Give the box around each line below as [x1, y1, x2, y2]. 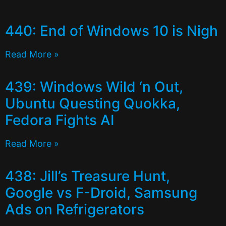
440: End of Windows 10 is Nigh [5, 22, 218, 39]
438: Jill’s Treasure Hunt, [5, 167, 170, 185]
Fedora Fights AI [5, 111, 115, 129]
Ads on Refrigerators [5, 200, 144, 218]
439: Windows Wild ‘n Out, [5, 78, 183, 95]
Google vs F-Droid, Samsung [5, 184, 197, 201]
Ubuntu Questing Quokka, [5, 94, 180, 112]
